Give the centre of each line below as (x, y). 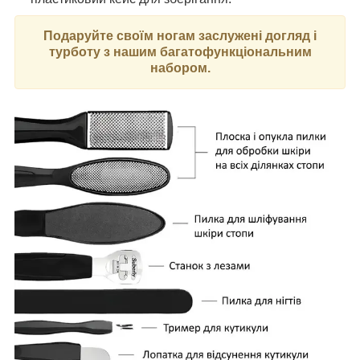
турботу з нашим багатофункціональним (180, 51)
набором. (180, 67)
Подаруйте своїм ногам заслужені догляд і (180, 35)
